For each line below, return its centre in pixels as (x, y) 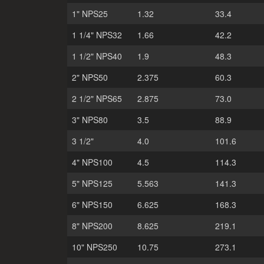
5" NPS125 (92, 183)
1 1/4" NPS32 (97, 35)
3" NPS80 (90, 120)
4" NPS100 (92, 162)
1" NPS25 (90, 14)
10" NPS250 (95, 247)
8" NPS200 (92, 226)
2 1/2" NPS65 (97, 98)
